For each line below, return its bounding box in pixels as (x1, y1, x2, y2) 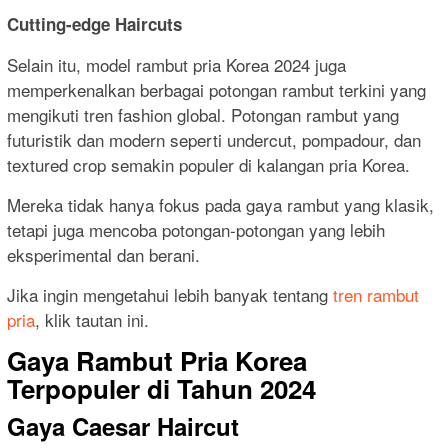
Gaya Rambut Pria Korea (7, 342, 307, 380)
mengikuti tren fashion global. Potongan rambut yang (7, 102, 399, 128)
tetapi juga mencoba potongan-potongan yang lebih (7, 217, 385, 243)
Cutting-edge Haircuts (7, 12, 182, 37)
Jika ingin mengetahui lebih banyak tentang (7, 282, 333, 308)
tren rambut (333, 282, 419, 308)
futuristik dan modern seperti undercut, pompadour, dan (7, 127, 421, 153)
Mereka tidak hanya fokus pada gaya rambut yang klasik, (7, 192, 434, 218)
